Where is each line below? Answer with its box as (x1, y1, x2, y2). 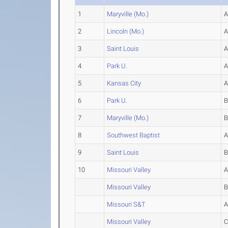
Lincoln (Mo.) (107, 27, 145, 35)
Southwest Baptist (107, 131, 160, 139)
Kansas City (107, 79, 141, 87)
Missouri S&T (107, 201, 146, 208)
